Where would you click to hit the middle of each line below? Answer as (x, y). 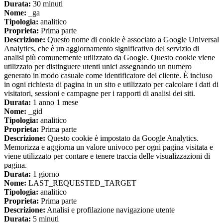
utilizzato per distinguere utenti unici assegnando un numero (98, 67)
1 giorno (45, 174)
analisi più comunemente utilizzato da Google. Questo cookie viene (110, 58)
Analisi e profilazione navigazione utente (110, 210)
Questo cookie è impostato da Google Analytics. (122, 138)
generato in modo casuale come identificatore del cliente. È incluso (108, 76)
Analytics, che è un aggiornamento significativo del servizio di (102, 49)
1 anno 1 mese (55, 103)
